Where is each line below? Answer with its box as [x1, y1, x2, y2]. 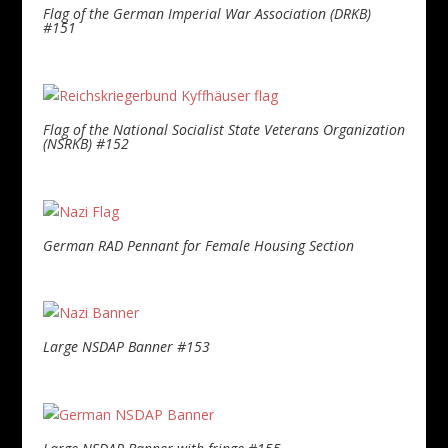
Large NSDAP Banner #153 [42, 337, 210, 357]
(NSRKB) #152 [42, 134, 129, 154]
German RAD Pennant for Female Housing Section [42, 235, 354, 255]
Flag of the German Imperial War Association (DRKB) [42, 4, 371, 24]
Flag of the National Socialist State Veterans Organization [42, 120, 405, 140]
